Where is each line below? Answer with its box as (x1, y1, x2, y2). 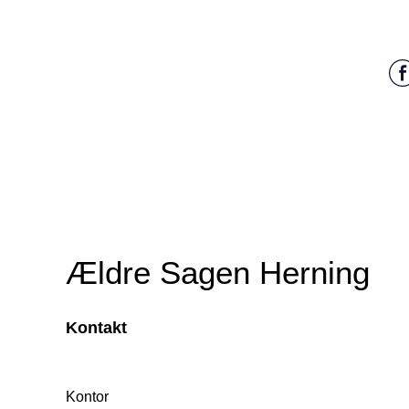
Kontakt (66, 319, 127, 338)
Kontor (66, 389, 109, 405)
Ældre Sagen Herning (66, 255, 370, 291)
